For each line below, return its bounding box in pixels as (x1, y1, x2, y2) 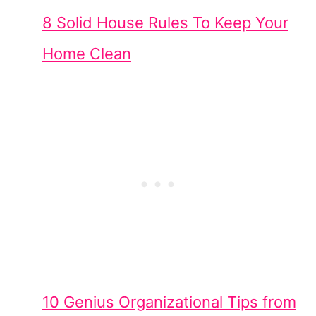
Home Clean (42, 44, 131, 63)
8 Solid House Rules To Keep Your (42, 13, 288, 32)
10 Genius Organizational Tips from (42, 293, 296, 312)
